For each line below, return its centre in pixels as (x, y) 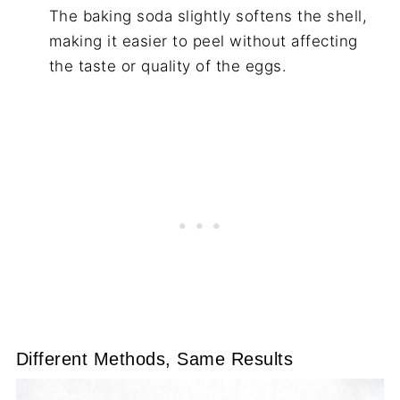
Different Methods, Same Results (154, 358)
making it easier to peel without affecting (203, 41)
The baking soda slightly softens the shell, (208, 16)
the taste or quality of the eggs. (168, 66)
